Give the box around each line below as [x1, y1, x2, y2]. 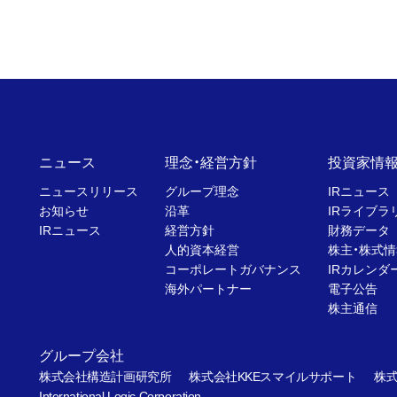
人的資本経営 [164, 243, 239, 257]
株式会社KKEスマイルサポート [189, 370, 357, 384]
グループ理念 [164, 184, 239, 198]
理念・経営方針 [164, 155, 257, 170]
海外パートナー [164, 282, 252, 296]
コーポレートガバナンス [164, 262, 301, 276]
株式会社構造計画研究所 [39, 370, 172, 384]
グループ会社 [39, 348, 124, 363]
